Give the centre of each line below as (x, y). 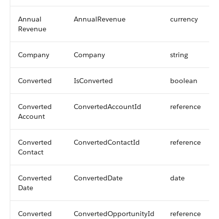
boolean (184, 81)
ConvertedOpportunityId (114, 214)
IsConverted (93, 81)
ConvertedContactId (107, 142)
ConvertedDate (98, 178)
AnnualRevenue (100, 19)
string (179, 55)
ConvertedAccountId (108, 107)
